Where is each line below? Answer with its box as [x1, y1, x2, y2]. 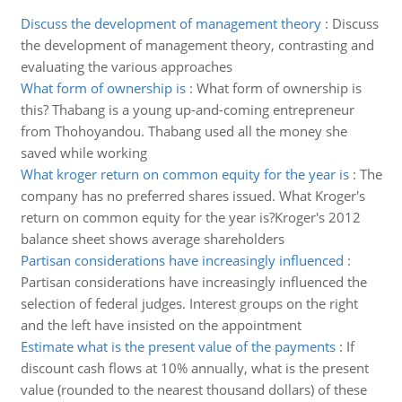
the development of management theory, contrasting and [20, 36, 374, 54]
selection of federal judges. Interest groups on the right [20, 294, 358, 312]
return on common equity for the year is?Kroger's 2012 [20, 208, 361, 226]
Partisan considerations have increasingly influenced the [20, 273, 367, 291]
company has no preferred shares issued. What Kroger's [20, 187, 365, 205]
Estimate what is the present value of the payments [20, 337, 336, 355]
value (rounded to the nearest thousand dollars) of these [20, 380, 367, 398]
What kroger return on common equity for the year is [20, 165, 349, 183]
